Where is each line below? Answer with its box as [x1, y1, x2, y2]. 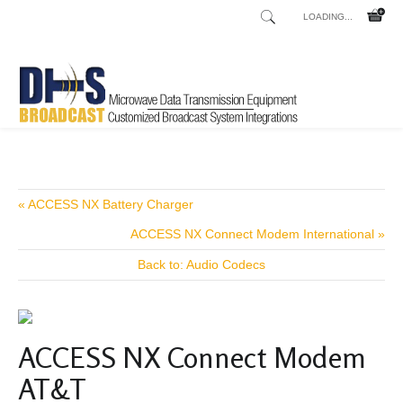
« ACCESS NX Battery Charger [18, 197, 193, 211]
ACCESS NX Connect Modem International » [130, 227, 385, 241]
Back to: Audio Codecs [138, 257, 265, 272]
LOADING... [303, 12, 353, 22]
